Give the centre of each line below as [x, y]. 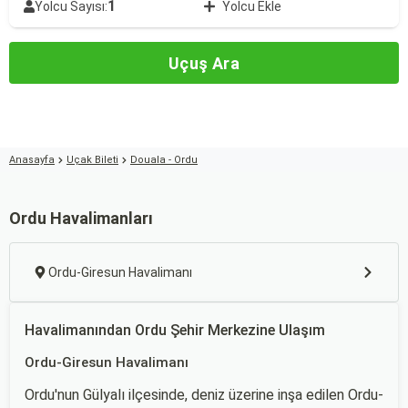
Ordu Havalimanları [81, 218]
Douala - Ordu [164, 160]
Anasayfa [32, 160]
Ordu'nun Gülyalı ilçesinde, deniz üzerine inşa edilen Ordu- [204, 395]
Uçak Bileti [92, 160]
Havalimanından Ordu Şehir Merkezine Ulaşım [175, 330]
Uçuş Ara [204, 63]
